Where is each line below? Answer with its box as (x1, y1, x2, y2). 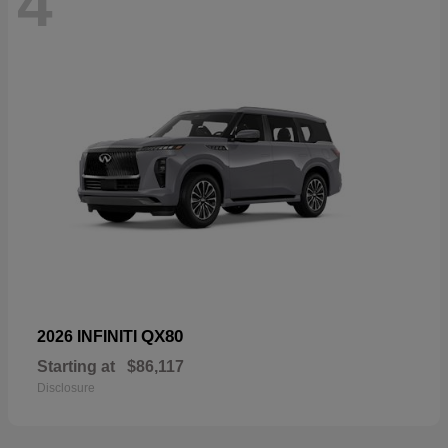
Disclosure (37, 381, 95, 396)
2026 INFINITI (37, 328, 141, 346)
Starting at (37, 358, 115, 376)
